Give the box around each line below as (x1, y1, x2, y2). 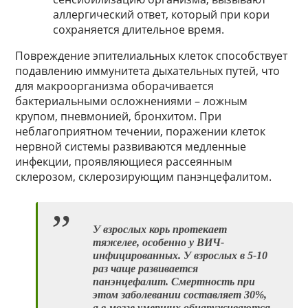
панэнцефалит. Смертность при (93, 276, 256, 288)
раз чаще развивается (93, 263, 199, 275)
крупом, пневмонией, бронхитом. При (15, 109, 222, 124)
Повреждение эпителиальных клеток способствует (15, 48, 288, 64)
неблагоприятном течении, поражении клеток (15, 124, 266, 140)
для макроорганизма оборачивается (15, 78, 214, 94)
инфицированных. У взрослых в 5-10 (93, 250, 268, 262)
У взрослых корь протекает (93, 223, 228, 236)
